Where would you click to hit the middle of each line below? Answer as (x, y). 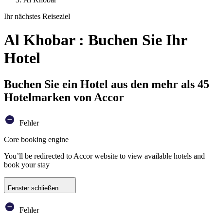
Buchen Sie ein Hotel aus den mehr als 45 (107, 84)
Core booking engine (36, 139)
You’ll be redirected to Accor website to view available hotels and (104, 156)
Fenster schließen (33, 188)
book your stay (27, 164)
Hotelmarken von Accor (64, 97)
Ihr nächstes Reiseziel (37, 16)
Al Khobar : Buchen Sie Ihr (95, 40)
